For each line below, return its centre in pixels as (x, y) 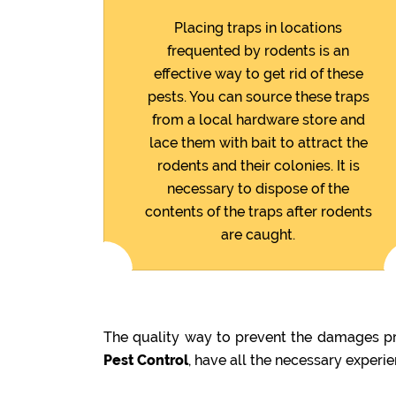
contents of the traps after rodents (258, 211)
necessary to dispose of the (258, 188)
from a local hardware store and (258, 119)
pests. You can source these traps (258, 96)
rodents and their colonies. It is (258, 165)
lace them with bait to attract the (258, 142)
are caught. (258, 234)
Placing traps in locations (258, 27)
